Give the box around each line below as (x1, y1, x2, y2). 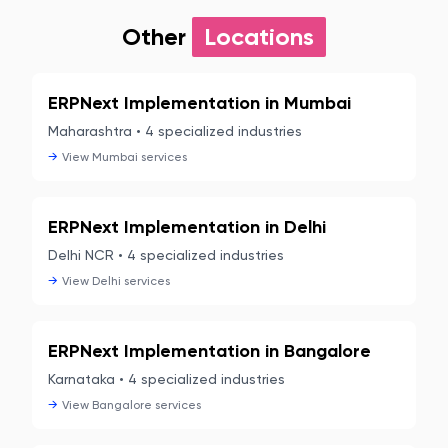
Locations (204, 22, 314, 51)
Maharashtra (48, 123, 132, 139)
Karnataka (48, 371, 115, 387)
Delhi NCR (48, 247, 114, 263)
